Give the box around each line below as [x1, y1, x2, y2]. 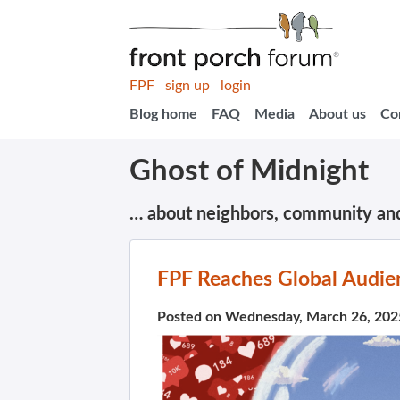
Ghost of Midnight [129, 156, 369, 187]
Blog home [129, 107, 197, 121]
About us [309, 107, 366, 121]
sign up [165, 79, 210, 93]
